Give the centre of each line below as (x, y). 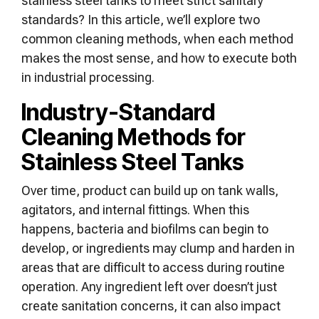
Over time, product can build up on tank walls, (150, 190)
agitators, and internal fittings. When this (135, 210)
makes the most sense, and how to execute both (159, 58)
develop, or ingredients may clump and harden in (158, 248)
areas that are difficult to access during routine (153, 267)
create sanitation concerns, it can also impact (151, 306)
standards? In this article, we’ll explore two (141, 20)
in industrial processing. (89, 77)
